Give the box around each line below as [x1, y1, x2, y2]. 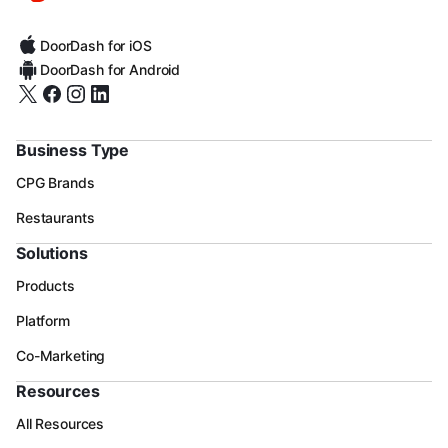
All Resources [16, 414, 105, 432]
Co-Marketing [16, 346, 106, 364]
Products [16, 276, 75, 294]
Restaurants [16, 208, 95, 226]
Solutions [16, 242, 88, 263]
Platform [16, 311, 70, 329]
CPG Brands [16, 173, 95, 191]
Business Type [16, 139, 130, 160]
